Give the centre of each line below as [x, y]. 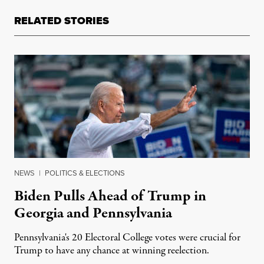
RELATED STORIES [62, 21]
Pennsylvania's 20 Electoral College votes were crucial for [127, 238]
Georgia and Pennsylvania [93, 214]
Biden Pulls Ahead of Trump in [110, 197]
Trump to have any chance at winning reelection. [112, 251]
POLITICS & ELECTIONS [85, 173]
